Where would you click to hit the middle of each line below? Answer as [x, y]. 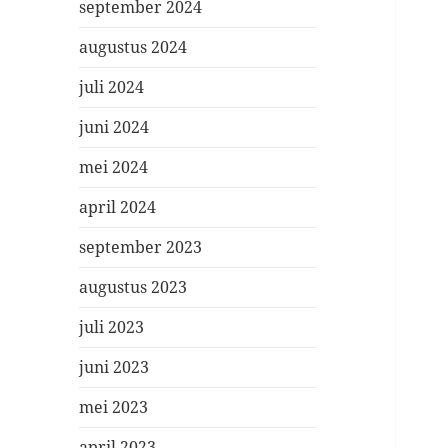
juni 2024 [114, 127]
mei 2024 [114, 167]
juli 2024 [112, 87]
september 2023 [141, 247]
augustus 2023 [133, 287]
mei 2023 [114, 407]
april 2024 [118, 207]
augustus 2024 [133, 47]
